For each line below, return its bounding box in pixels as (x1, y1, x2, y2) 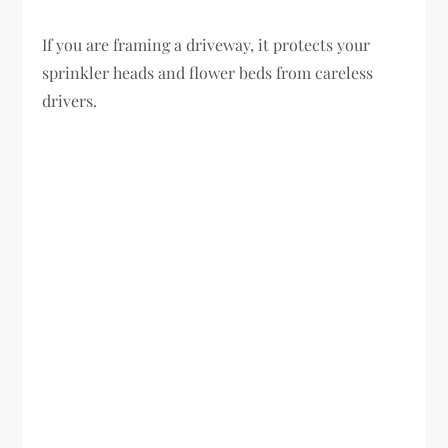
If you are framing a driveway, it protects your (42, 33, 371, 55)
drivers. (42, 89, 98, 111)
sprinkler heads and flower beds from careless (42, 61, 374, 83)
